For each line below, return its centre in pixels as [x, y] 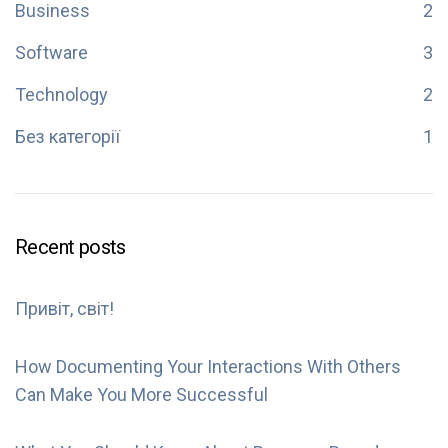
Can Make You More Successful [141, 394]
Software [51, 52]
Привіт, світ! [64, 308]
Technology [61, 94]
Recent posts [70, 246]
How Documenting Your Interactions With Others [208, 366]
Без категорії [67, 136]
